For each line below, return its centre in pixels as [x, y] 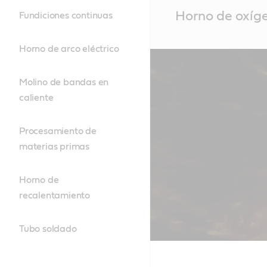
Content [167, 21]
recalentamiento [55, 195]
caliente [36, 98]
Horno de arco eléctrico [69, 49]
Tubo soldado [48, 229]
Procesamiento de [58, 131]
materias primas [55, 147]
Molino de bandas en [64, 82]
